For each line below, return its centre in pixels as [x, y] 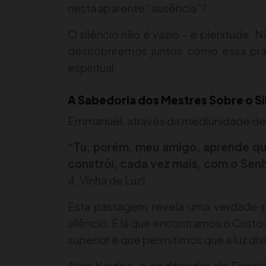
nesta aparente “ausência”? [137, 8]
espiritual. [92, 68]
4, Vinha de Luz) [106, 180]
